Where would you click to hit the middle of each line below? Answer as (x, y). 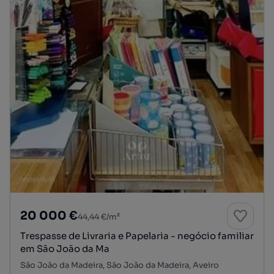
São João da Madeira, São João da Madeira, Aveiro (120, 265)
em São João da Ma (65, 249)
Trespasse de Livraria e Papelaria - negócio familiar (137, 236)
